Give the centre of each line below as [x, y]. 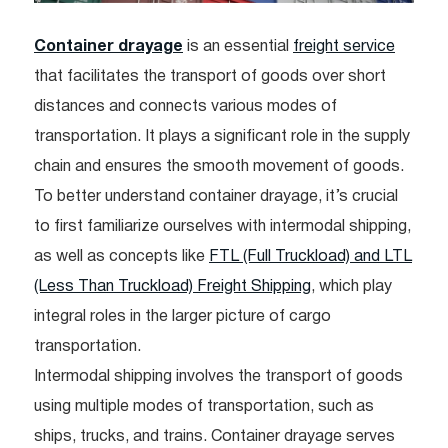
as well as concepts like [121, 257]
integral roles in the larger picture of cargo [182, 317]
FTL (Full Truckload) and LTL [310, 257]
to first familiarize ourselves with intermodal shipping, [222, 227]
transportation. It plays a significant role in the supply [222, 137]
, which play [351, 287]
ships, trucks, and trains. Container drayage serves [214, 437]
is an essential [238, 47]
